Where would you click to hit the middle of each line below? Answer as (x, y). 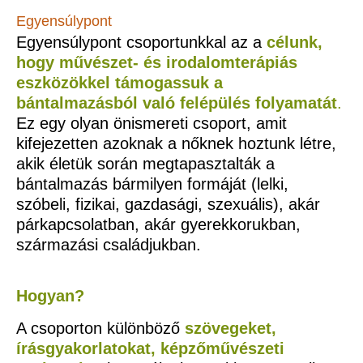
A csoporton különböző (100, 328)
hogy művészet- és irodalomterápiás (157, 62)
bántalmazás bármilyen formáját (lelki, (152, 184)
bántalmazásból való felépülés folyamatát (177, 102)
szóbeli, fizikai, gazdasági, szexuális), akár (168, 204)
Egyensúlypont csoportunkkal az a (141, 42)
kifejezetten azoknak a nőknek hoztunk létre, (176, 143)
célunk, (295, 42)
